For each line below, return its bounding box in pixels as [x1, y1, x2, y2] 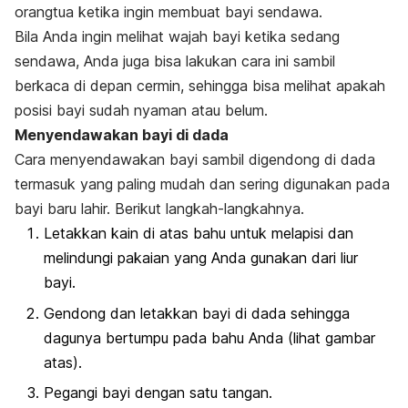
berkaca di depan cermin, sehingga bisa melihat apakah [15, 76, 385, 96]
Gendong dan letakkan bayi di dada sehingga [44, 303, 350, 322]
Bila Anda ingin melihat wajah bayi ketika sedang [15, 27, 340, 46]
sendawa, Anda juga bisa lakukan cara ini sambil [15, 52, 335, 71]
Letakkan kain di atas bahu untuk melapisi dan [44, 224, 353, 243]
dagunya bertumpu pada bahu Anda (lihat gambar [44, 328, 375, 347]
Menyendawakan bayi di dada [15, 126, 229, 145]
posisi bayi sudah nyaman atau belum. [15, 101, 268, 120]
